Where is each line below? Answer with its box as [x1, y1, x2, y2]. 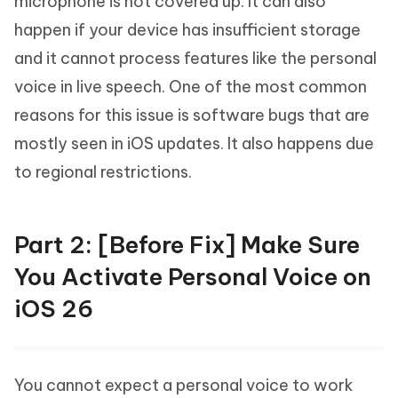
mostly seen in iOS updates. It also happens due [14, 133, 374, 154]
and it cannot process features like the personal [14, 48, 377, 68]
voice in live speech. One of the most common [14, 76, 367, 97]
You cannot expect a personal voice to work [14, 375, 354, 395]
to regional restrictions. [14, 162, 192, 182]
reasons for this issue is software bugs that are [14, 105, 370, 125]
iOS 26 [14, 294, 93, 323]
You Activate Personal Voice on [14, 262, 371, 291]
